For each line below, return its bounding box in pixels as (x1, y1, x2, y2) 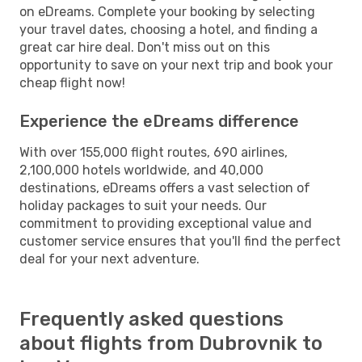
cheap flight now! (19, 74, 125, 90)
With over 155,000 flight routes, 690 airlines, (19, 144, 288, 160)
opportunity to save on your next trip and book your (19, 57, 333, 73)
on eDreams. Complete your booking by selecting (19, 3, 315, 19)
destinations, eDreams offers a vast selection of (19, 179, 310, 196)
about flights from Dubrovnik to (19, 331, 322, 355)
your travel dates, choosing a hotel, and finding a (19, 21, 318, 37)
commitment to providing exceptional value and (19, 215, 312, 231)
